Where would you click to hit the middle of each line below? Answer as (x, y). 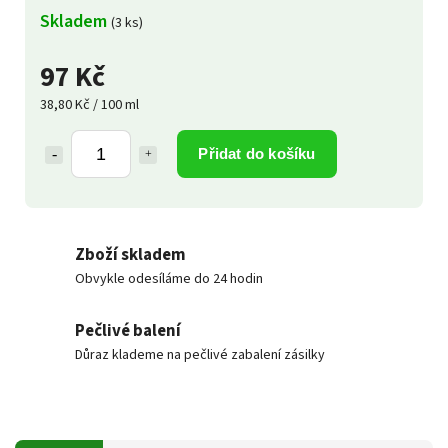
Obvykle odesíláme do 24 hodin (169, 278)
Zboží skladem (130, 254)
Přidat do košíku (257, 153)
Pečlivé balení (128, 330)
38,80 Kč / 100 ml (89, 104)
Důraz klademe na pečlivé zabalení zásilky (200, 354)
